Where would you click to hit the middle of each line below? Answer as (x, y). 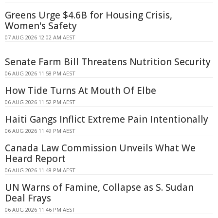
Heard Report (35, 158)
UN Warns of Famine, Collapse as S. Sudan (99, 187)
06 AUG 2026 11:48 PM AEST (40, 170)
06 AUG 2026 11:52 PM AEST (40, 102)
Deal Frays (28, 198)
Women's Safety (41, 26)
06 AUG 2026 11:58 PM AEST (40, 73)
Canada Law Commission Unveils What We (100, 148)
